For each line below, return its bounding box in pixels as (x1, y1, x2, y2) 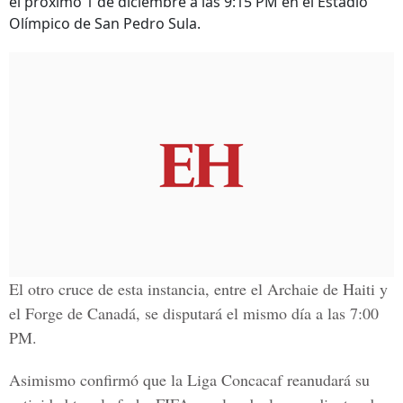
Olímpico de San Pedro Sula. (9, 13, 201, 34)
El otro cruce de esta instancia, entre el (9, 278, 267, 300)
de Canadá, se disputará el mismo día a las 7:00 (63, 302, 379, 325)
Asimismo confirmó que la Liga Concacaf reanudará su (9, 369, 370, 391)
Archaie (267, 278, 318, 300)
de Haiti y (318, 278, 388, 300)
